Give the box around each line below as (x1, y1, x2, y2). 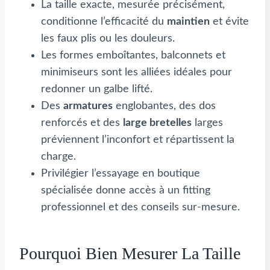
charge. (41, 151, 76, 162)
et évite (210, 16, 249, 27)
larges (192, 117, 223, 128)
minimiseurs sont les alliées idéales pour (41, 66, 232, 78)
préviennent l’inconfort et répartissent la (41, 134, 234, 145)
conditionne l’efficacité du (41, 16, 167, 27)
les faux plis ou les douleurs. (41, 33, 175, 44)
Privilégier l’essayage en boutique (41, 168, 200, 179)
